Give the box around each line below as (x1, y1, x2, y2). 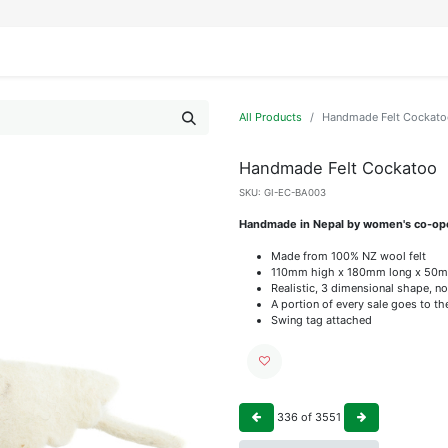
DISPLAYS (76, 44, 129, 59)
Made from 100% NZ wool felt (271, 248, 426, 263)
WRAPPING (156, 44, 214, 59)
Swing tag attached (271, 312, 372, 327)
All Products (239, 110, 302, 124)
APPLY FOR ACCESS (327, 44, 433, 59)
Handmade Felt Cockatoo (239, 157, 437, 178)
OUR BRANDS (241, 44, 312, 59)
